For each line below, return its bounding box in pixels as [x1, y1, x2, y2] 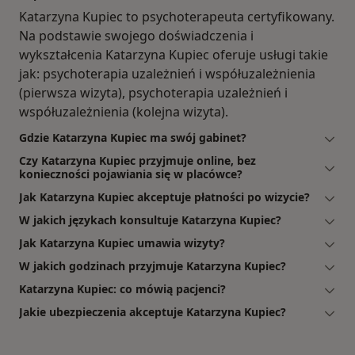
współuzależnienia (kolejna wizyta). [19, 103, 228, 121]
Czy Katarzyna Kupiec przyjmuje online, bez [19, 153, 256, 169]
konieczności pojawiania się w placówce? [19, 166, 242, 182]
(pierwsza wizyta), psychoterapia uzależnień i [19, 84, 288, 102]
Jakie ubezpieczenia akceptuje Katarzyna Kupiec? [19, 304, 286, 320]
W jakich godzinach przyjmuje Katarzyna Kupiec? [19, 258, 286, 274]
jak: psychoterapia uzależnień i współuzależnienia [19, 65, 315, 83]
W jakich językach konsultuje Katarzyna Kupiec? [19, 212, 281, 228]
